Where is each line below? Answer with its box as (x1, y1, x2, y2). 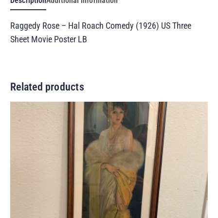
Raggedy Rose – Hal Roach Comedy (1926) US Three (10, 20, 192, 31)
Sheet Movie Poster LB (10, 34, 88, 44)
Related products (10, 81, 84, 93)
